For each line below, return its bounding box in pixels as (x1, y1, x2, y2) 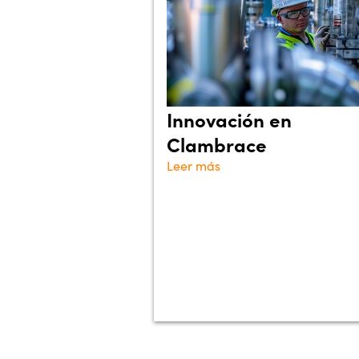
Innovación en (167, 106, 292, 132)
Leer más (167, 157, 220, 174)
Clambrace (167, 131, 267, 157)
